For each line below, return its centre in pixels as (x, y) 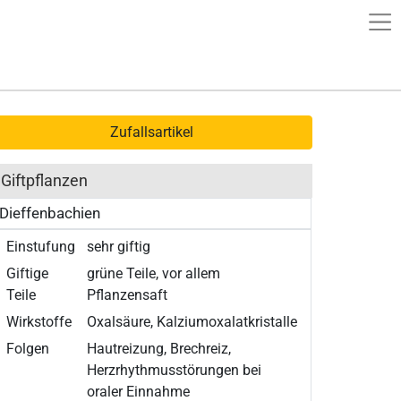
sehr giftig (119, 247)
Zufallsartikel (152, 132)
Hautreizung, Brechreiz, (159, 349)
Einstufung (41, 247)
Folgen (28, 349)
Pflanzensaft (128, 295)
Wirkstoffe (39, 322)
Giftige (28, 273)
